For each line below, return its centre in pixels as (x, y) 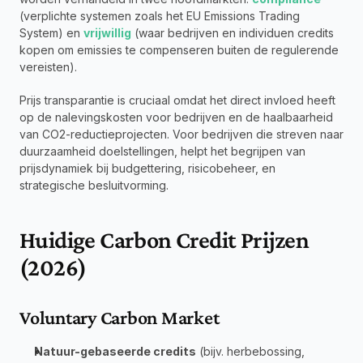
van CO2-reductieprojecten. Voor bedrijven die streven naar (181, 134)
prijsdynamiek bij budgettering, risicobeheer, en (147, 168)
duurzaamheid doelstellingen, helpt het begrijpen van (162, 151)
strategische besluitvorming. (94, 185)
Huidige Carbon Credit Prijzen (164, 239)
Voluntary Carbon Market (120, 317)
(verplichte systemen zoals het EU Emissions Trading (160, 16)
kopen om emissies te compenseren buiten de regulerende (179, 50)
